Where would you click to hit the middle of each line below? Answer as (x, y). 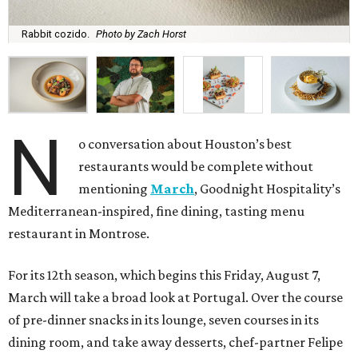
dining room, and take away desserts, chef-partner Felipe (175, 342)
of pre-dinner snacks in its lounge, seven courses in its (163, 319)
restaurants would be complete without (196, 166)
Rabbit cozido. (56, 34)
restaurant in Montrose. (79, 233)
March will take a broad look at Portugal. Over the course (175, 297)
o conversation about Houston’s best (185, 143)
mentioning (115, 188)
